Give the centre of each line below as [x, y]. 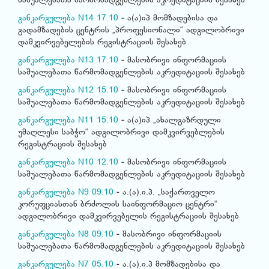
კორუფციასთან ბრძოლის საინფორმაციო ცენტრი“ [118, 205]
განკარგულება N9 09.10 [66, 193]
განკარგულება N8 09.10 [66, 235]
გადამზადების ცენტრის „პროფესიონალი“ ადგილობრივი [131, 31]
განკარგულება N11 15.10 [68, 121]
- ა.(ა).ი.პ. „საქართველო [164, 193]
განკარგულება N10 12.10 [68, 163]
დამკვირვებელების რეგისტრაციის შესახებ [102, 43]
